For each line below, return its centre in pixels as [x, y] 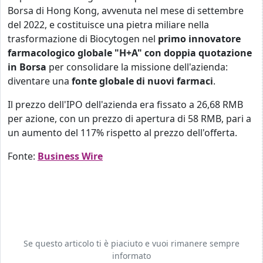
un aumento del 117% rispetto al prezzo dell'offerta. [122, 133]
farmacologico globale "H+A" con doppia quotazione [130, 53]
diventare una [40, 81]
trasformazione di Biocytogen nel [83, 39]
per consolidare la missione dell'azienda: [137, 67]
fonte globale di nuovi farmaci [142, 81]
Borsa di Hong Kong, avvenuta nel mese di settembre [126, 11]
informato [131, 256]
